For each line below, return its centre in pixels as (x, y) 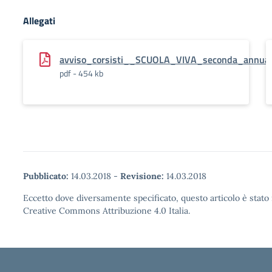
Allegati (39, 21)
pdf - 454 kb (81, 73)
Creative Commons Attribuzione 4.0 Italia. (107, 211)
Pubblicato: (46, 176)
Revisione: (142, 176)
